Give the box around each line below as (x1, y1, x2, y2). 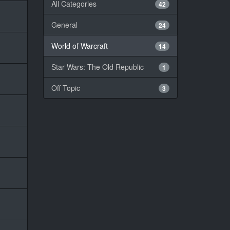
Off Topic (51, 82, 80, 93)
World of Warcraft (51, 40, 108, 51)
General (51, 19, 78, 30)
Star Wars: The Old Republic (51, 61, 144, 72)
